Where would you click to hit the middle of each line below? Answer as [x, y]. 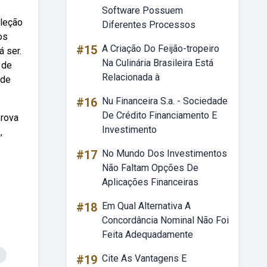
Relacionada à [131, 77]
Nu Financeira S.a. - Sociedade [165, 101]
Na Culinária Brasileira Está [158, 63]
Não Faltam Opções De [150, 168]
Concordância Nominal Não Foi [165, 220]
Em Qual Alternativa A [146, 206]
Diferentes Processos [149, 25]
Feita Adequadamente [148, 235]
